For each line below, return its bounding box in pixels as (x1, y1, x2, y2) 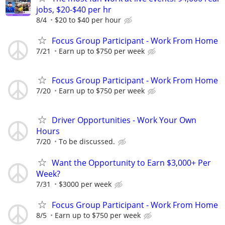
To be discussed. (59, 137, 115, 147)
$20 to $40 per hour (55, 15, 121, 25)
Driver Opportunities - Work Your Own (52, 115, 196, 126)
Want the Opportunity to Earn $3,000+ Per (52, 157, 211, 168)
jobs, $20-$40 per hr (36, 4, 111, 15)
